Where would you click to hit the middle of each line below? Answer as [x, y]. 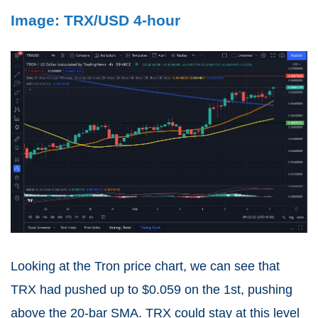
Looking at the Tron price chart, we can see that [145, 266]
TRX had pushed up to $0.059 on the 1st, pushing [152, 289]
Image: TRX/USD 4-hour [95, 20]
